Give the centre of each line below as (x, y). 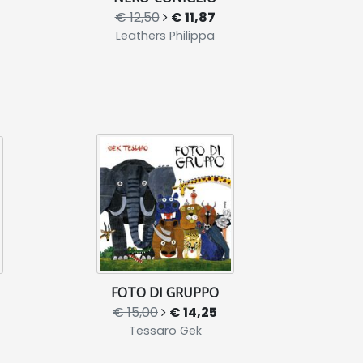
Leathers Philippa (165, 35)
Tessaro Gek (165, 330)
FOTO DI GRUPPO (165, 292)
